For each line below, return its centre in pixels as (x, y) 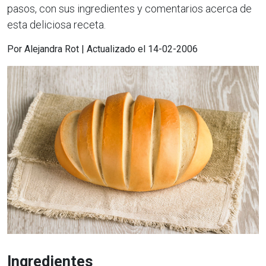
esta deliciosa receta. (56, 25)
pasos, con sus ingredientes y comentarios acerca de (129, 9)
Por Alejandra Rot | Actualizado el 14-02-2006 (102, 49)
